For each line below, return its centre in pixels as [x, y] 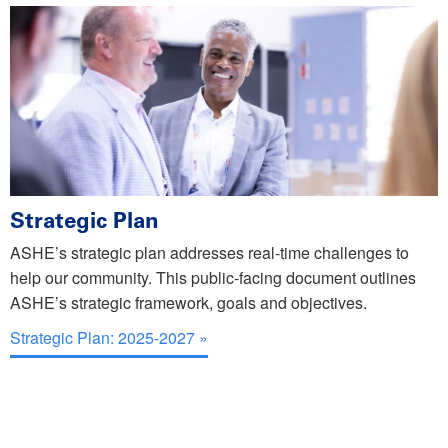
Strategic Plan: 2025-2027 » [109, 338]
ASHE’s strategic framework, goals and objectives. [188, 303]
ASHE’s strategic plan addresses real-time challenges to [209, 253]
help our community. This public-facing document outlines [213, 278]
